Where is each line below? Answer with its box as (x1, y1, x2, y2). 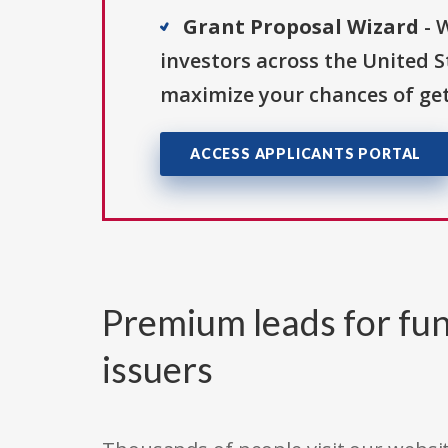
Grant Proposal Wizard (183, 13, 419, 41)
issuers (102, 347, 213, 392)
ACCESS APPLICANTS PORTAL (190, 145, 422, 163)
